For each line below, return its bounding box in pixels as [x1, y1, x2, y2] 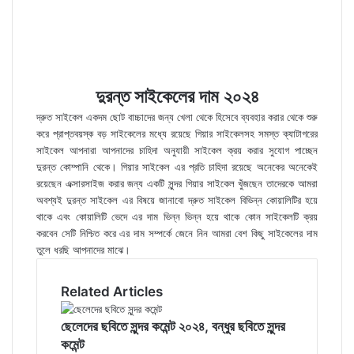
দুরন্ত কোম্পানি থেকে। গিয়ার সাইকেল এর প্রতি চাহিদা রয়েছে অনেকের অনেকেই [36, 160, 318, 173]
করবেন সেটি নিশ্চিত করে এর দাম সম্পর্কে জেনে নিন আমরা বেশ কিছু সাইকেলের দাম [36, 227, 318, 239]
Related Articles [61, 284, 163, 299]
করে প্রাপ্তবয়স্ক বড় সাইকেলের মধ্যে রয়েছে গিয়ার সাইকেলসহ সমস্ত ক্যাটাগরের [36, 127, 318, 140]
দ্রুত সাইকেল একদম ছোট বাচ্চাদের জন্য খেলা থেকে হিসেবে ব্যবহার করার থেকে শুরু [36, 111, 318, 123]
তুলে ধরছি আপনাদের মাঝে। [36, 243, 130, 256]
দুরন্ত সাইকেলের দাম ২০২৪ [95, 85, 259, 107]
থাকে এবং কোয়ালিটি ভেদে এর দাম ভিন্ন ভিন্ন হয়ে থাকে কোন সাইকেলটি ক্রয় [36, 210, 318, 223]
